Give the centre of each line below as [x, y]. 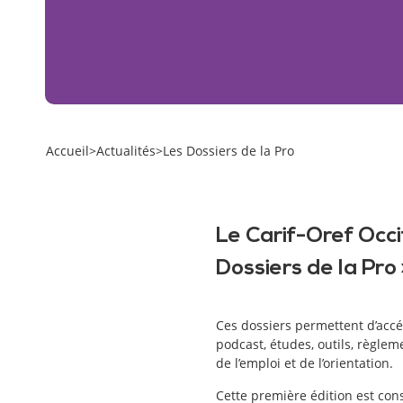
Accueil [67, 150]
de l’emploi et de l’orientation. [304, 363]
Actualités [126, 150]
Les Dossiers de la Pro [228, 150]
